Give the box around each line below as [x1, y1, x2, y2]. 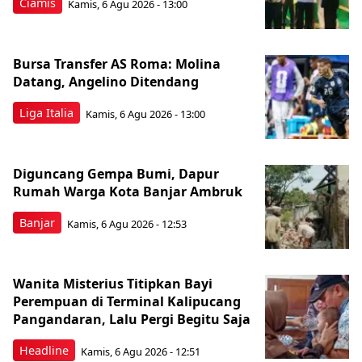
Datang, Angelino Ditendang [13, 72, 199, 90]
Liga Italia [19, 104, 74, 120]
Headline [19, 342, 69, 358]
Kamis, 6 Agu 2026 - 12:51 [81, 343, 200, 359]
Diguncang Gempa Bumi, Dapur [13, 164, 219, 183]
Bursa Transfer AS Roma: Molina [13, 54, 221, 73]
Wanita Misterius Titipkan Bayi [13, 274, 213, 293]
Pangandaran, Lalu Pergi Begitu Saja [13, 309, 250, 328]
